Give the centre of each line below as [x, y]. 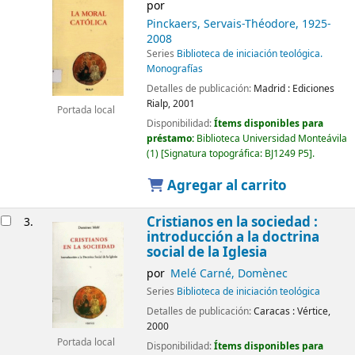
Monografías [174, 69]
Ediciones [313, 88]
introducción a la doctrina [233, 238]
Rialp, [159, 103]
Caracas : [274, 311]
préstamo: [171, 138]
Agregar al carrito [226, 185]
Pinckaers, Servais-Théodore [221, 24]
